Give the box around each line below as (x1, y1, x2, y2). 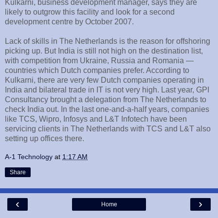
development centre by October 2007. (5, 17, 134, 26)
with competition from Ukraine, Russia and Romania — (5, 56, 194, 65)
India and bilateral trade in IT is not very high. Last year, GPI (5, 85, 209, 94)
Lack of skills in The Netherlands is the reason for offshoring (5, 36, 210, 45)
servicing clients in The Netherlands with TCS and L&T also (5, 124, 211, 133)
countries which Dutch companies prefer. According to (5, 66, 189, 74)
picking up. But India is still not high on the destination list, (5, 46, 203, 55)
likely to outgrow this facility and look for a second (5, 7, 175, 16)
